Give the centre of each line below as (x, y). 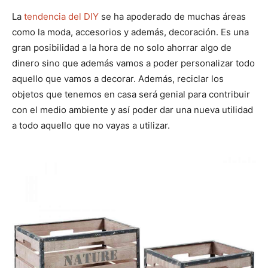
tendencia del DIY (61, 16)
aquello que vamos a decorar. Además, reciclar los (118, 78)
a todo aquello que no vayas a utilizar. (91, 125)
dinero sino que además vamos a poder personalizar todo (133, 63)
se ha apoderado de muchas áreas (172, 16)
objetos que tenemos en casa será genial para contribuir (131, 94)
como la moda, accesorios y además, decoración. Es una (130, 32)
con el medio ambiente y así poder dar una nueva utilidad (133, 109)
